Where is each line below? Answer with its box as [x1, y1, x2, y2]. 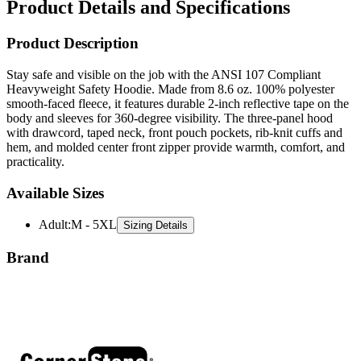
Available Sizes [6, 156, 104, 174]
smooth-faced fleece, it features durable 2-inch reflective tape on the [6, 68, 349, 83]
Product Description [6, 7, 139, 25]
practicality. [6, 127, 64, 141]
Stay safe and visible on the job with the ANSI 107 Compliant [6, 39, 321, 54]
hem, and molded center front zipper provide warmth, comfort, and [6, 112, 345, 127]
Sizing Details [123, 192, 188, 205]
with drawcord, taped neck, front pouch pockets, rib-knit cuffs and [6, 98, 342, 112]
